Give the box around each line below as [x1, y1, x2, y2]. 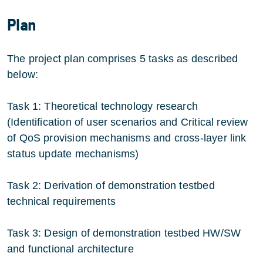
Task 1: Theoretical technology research [7, 100, 198, 112]
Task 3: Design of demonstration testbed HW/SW [7, 227, 241, 239]
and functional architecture [7, 242, 134, 255]
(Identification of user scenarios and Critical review [7, 116, 248, 128]
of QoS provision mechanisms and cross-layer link [7, 131, 247, 144]
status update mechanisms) [7, 147, 139, 160]
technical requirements [7, 195, 116, 207]
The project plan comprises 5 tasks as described [7, 52, 238, 65]
